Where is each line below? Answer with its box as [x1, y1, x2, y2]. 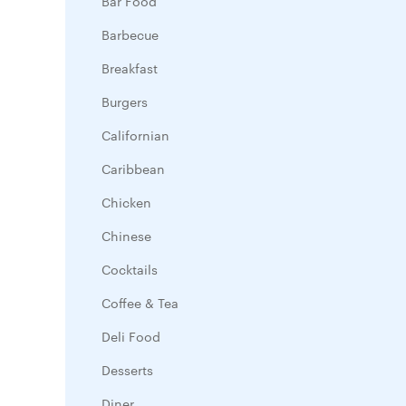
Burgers [101, 92, 148, 111]
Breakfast [101, 59, 158, 77]
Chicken [101, 193, 151, 211]
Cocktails [101, 260, 158, 278]
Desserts [101, 361, 153, 379]
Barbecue [101, 25, 159, 43]
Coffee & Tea [101, 294, 179, 312]
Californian [101, 126, 169, 144]
